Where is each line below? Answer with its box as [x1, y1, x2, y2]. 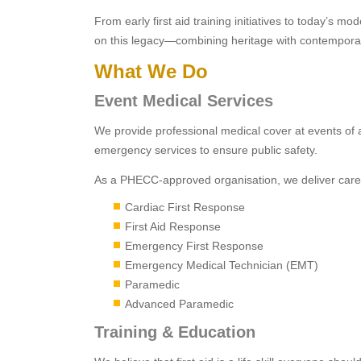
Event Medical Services [94, 92, 273, 110]
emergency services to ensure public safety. [94, 143, 317, 156]
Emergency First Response [125, 239, 263, 252]
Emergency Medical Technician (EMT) [125, 259, 318, 272]
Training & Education [94, 323, 255, 341]
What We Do [94, 60, 214, 82]
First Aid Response [125, 220, 221, 233]
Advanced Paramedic [125, 297, 234, 310]
